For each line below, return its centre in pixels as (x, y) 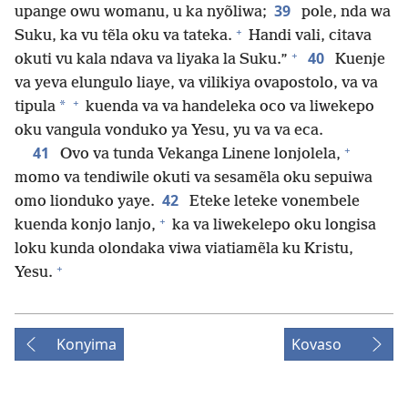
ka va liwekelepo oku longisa (272, 226)
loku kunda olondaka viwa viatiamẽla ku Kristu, (184, 250)
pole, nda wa (344, 13)
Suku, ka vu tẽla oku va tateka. (123, 36)
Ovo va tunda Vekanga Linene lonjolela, (199, 155)
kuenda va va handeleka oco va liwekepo (228, 107)
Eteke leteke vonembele (273, 202)
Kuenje (358, 60)
